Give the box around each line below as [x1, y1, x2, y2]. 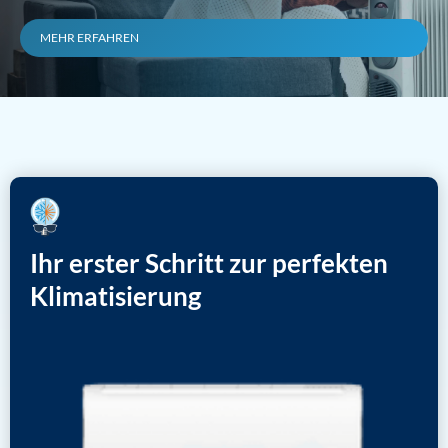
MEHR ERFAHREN [40, 30, 139, 45]
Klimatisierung [30, 280, 201, 313]
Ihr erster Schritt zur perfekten [30, 247, 388, 280]
